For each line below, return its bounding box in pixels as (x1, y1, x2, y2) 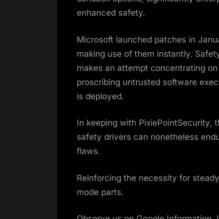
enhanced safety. (77, 8, 145, 18)
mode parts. (77, 187, 124, 197)
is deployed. (77, 91, 124, 101)
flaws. (77, 146, 100, 156)
